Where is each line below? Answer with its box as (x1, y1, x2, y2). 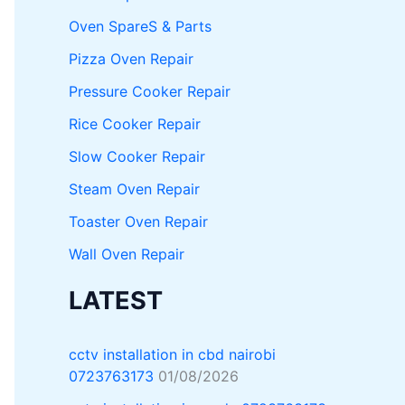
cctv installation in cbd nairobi (69, 345, 276, 364)
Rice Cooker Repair (69, 114, 201, 133)
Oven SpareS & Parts (69, 16, 212, 35)
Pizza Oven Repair (69, 49, 193, 68)
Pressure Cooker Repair (69, 81, 231, 100)
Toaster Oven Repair (69, 212, 208, 231)
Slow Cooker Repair (69, 146, 205, 165)
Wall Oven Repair (69, 244, 184, 263)
